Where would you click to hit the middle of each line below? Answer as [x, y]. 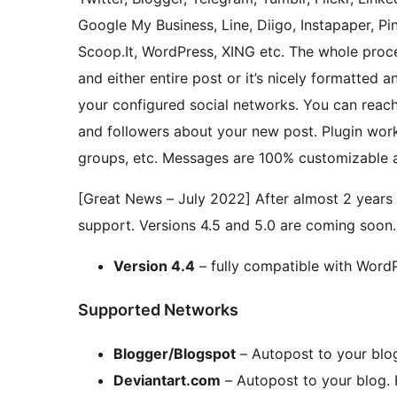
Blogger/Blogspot [175, 353]
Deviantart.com [167, 380]
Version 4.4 [154, 266]
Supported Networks [158, 310]
